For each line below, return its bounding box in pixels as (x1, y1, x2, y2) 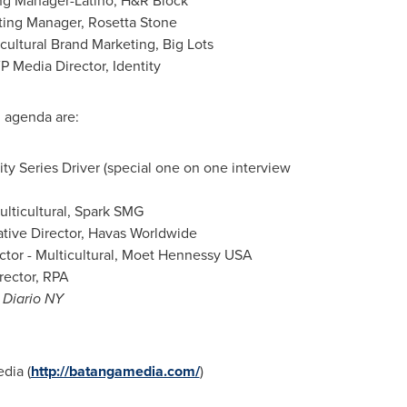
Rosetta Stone (87, 12, 177, 33)
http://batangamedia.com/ (30, 361, 200, 382)
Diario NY (2, 288, 64, 309)
